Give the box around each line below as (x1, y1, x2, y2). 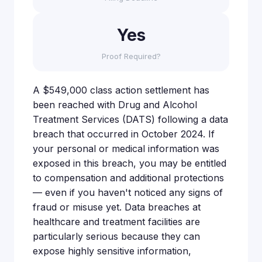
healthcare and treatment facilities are (33, 216, 200, 228)
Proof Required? (101, 51, 161, 61)
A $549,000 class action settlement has (33, 84, 209, 96)
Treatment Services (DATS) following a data (33, 113, 228, 126)
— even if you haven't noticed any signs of (33, 187, 223, 199)
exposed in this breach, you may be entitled (33, 157, 226, 170)
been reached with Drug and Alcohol (33, 99, 197, 111)
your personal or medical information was (33, 143, 219, 155)
